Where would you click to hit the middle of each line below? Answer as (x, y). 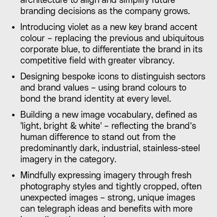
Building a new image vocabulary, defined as (108, 115)
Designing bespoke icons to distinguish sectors (113, 77)
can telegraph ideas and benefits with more (106, 209)
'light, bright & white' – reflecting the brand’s (108, 126)
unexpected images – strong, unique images (108, 198)
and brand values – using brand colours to (103, 88)
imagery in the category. (68, 159)
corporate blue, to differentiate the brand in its (111, 49)
